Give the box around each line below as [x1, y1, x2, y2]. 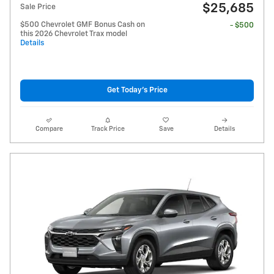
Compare [35, 125, 64, 132]
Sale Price [20, 2, 56, 11]
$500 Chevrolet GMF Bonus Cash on [20, 20, 145, 29]
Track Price [91, 125, 125, 132]
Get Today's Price [106, 86, 168, 95]
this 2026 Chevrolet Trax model [20, 29, 127, 38]
